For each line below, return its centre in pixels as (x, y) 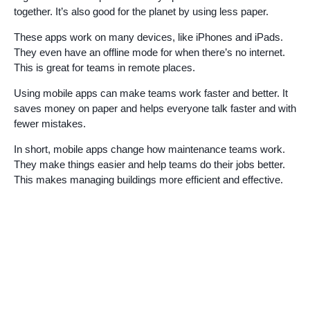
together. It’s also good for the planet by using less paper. (141, 12)
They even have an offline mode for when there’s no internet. (149, 53)
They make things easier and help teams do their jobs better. (149, 165)
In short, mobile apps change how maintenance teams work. (149, 149)
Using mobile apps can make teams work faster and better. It (151, 93)
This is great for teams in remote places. (104, 68)
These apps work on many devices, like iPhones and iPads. (148, 37)
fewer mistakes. (50, 124)
